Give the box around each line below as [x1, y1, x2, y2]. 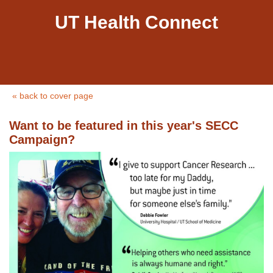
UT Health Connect [55, 12, 218, 32]
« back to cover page [12, 91, 93, 101]
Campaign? [9, 133, 75, 146]
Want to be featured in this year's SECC [9, 119, 238, 132]
